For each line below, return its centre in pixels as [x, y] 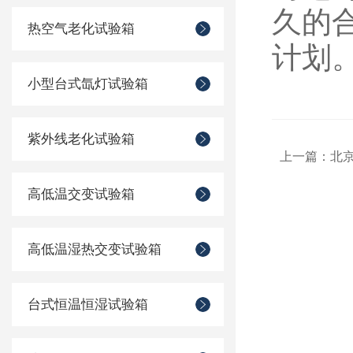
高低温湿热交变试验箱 [95, 249]
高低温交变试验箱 [81, 194]
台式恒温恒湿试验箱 [88, 305]
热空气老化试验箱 [81, 29]
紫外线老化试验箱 [81, 139]
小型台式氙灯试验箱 [88, 84]
